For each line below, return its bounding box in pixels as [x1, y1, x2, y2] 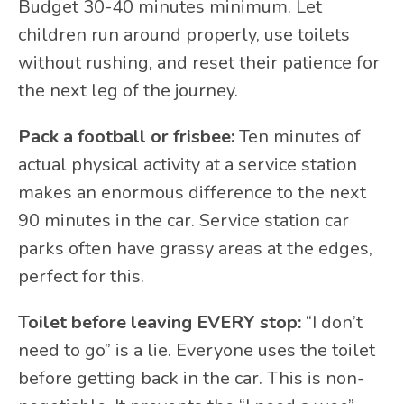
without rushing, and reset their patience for [18, 50, 380, 76]
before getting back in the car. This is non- [18, 366, 364, 391]
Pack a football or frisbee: [18, 124, 234, 150]
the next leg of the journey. [18, 78, 238, 104]
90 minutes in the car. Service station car [18, 208, 349, 234]
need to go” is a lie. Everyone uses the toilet [18, 338, 375, 363]
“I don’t [301, 310, 363, 335]
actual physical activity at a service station [18, 152, 357, 178]
